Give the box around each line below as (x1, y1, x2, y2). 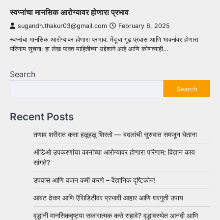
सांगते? (33, 158, 50, 167)
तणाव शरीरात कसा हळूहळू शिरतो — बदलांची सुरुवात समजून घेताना (33, 130, 197, 139)
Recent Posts (10, 110, 74, 123)
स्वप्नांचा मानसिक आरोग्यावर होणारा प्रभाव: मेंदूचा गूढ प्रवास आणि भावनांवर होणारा (10, 35, 198, 44)
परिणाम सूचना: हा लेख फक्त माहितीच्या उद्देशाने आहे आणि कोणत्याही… (10, 45, 168, 53)
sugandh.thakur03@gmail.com (18, 22, 107, 30)
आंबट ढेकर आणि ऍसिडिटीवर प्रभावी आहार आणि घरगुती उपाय (33, 193, 183, 202)
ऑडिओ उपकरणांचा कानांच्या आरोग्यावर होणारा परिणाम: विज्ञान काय (33, 148, 195, 157)
